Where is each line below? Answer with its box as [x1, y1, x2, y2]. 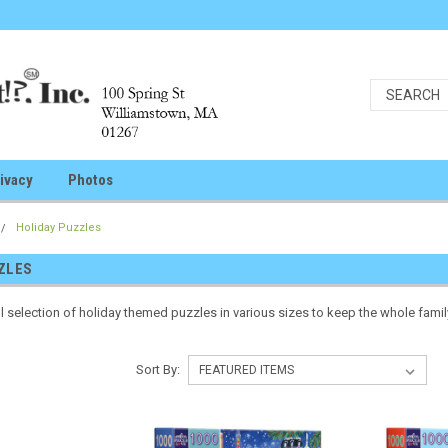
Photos [68, 171, 113, 189]
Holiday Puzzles [16, 221, 102, 234]
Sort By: [135, 362, 180, 377]
